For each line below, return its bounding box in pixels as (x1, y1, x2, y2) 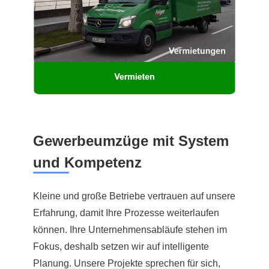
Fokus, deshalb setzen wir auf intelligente (33, 241, 209, 252)
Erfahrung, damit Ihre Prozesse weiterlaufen (33, 207, 219, 218)
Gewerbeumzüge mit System (33, 132, 229, 149)
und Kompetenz (33, 154, 142, 171)
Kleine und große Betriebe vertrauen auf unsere (33, 190, 235, 201)
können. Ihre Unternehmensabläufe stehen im (33, 224, 227, 235)
